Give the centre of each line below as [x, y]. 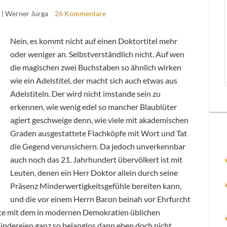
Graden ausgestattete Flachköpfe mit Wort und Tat [99, 133]
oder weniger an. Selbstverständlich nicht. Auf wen [97, 54]
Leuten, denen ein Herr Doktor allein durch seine [94, 172]
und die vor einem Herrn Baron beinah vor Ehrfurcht [100, 199]
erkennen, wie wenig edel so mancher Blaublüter [93, 106]
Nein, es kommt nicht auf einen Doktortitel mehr [94, 41]
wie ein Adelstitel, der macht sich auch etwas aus [94, 80]
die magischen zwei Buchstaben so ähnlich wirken [96, 67]
